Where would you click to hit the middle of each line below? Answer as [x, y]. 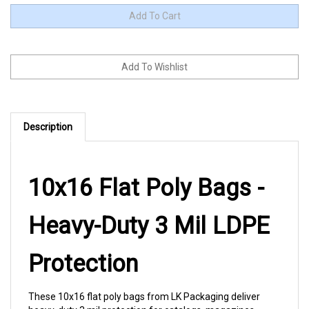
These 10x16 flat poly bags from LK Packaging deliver [144, 282]
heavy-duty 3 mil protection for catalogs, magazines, [142, 296]
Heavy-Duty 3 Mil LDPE [149, 211]
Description [48, 112]
